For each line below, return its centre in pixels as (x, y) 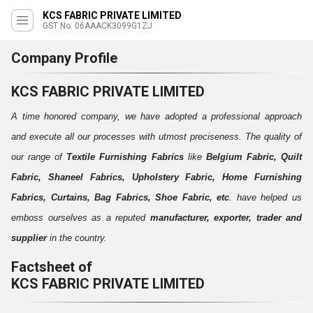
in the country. (77, 238)
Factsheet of (52, 267)
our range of (39, 157)
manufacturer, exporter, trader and (226, 218)
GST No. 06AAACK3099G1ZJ (97, 26)
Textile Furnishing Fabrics (125, 157)
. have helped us (266, 197)
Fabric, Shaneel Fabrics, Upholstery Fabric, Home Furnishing (156, 177)
